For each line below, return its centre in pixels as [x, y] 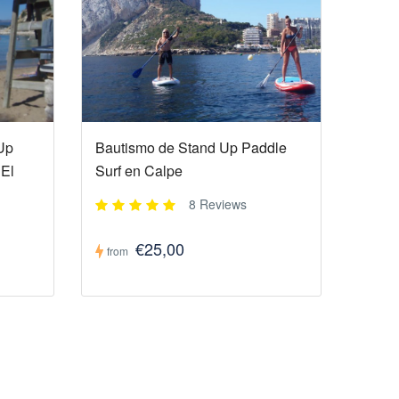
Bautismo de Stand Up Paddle [191, 148]
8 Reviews [217, 204]
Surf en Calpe [138, 171]
